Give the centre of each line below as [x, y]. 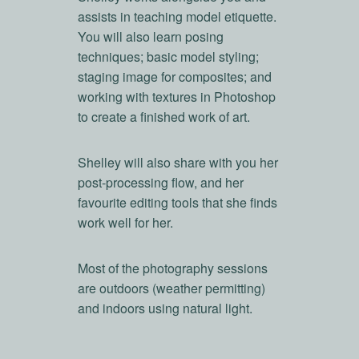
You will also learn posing [150, 37]
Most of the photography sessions [172, 268]
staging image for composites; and [174, 77]
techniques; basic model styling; [168, 57]
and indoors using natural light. [165, 309]
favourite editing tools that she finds [177, 203]
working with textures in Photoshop [176, 97]
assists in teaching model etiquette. [177, 17]
